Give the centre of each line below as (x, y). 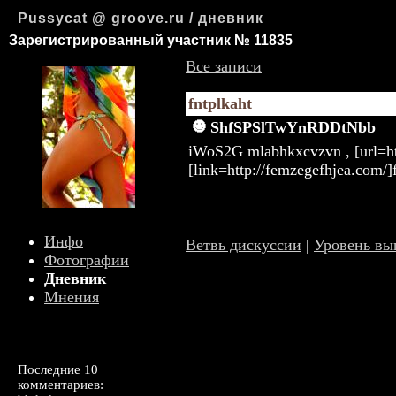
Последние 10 (58, 369)
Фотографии (87, 260)
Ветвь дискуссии (244, 245)
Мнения (72, 297)
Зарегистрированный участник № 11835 (151, 40)
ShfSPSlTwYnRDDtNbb (293, 127)
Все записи (224, 66)
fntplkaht (220, 103)
